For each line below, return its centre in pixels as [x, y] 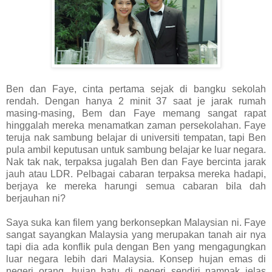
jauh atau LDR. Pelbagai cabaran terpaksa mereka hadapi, [136, 174]
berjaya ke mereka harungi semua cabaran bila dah [136, 186]
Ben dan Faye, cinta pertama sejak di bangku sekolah [136, 89]
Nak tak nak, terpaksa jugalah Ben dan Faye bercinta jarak [136, 162]
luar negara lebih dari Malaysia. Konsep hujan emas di [136, 259]
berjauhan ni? [36, 199]
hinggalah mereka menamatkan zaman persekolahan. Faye [136, 126]
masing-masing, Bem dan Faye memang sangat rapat [136, 114]
